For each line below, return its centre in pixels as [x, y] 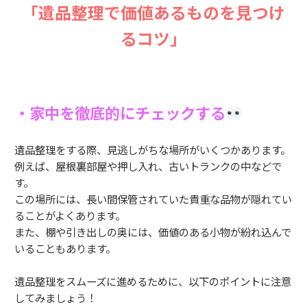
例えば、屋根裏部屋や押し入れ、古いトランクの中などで [148, 166]
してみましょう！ [56, 298]
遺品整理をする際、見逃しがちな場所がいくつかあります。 [152, 150]
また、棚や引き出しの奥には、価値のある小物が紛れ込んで [153, 232]
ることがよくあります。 [70, 216]
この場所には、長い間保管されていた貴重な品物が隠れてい [153, 199]
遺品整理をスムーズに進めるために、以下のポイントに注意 [153, 281]
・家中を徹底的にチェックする [120, 113]
